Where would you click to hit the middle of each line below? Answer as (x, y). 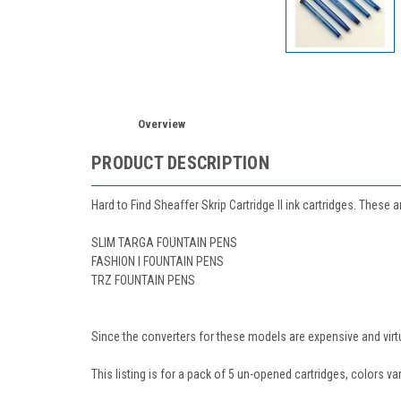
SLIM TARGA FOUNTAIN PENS (164, 242)
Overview (162, 124)
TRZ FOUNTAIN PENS (143, 280)
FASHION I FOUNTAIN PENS (158, 261)
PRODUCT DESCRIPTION (180, 163)
